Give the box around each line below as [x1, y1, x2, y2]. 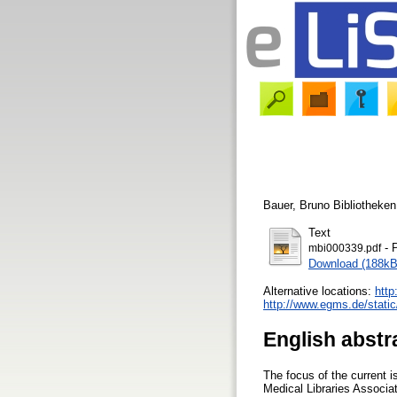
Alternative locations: [263, 284, 375, 298]
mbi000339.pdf [308, 242, 381, 253]
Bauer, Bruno [263, 198, 330, 212]
